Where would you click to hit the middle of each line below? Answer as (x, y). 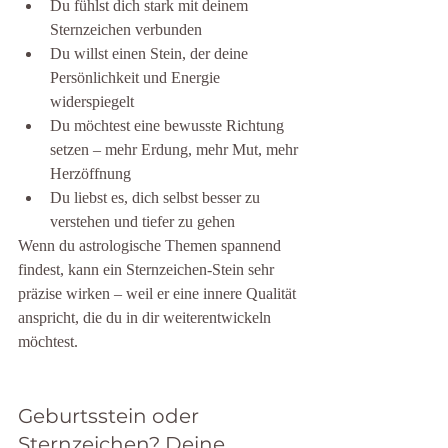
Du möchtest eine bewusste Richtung (169, 125)
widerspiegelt (92, 101)
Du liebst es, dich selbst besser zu (157, 197)
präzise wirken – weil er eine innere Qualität (159, 293)
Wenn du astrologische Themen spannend (151, 245)
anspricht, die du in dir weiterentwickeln (146, 317)
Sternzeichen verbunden (126, 29)
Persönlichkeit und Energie (137, 77)
